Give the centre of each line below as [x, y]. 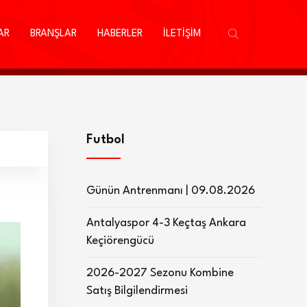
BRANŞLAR [53, 34]
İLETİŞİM [182, 34]
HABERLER [120, 34]
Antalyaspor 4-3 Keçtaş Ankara [166, 223]
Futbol [106, 140]
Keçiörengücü [120, 241]
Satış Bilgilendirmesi [137, 291]
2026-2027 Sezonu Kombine [160, 273]
